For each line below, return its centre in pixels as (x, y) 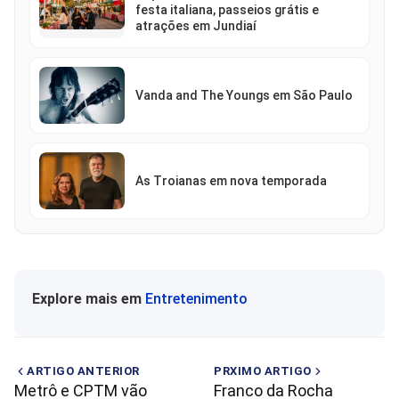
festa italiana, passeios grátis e (227, 10)
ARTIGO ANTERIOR (83, 371)
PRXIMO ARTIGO (263, 371)
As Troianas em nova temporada (231, 181)
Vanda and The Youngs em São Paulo (244, 96)
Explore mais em (89, 299)
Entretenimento (196, 299)
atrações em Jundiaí (196, 26)
